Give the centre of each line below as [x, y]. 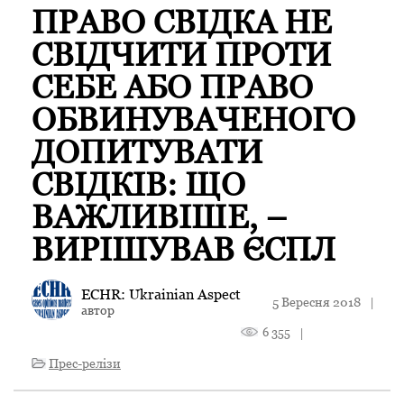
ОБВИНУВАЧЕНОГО [193, 120]
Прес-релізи [85, 363]
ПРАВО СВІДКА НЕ [182, 23]
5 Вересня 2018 [317, 302]
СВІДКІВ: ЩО [138, 185]
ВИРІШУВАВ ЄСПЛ [184, 250]
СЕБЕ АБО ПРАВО [172, 87]
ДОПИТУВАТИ [147, 152]
